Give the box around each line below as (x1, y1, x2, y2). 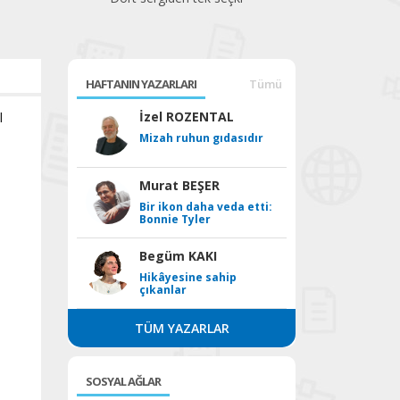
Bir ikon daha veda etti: (139, 199, 272, 214)
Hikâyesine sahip (139, 270, 237, 285)
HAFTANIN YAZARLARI (86, 76, 196, 92)
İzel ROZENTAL (139, 108, 234, 125)
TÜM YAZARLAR (134, 320, 229, 337)
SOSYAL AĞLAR (86, 373, 161, 389)
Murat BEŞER (139, 177, 220, 194)
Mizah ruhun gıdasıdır (139, 130, 263, 146)
